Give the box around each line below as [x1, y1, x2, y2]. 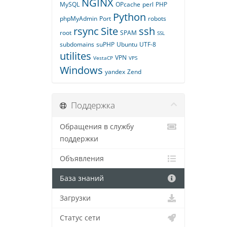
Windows [60, 63, 103, 77]
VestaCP [93, 54, 113, 61]
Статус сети [60, 213, 100, 222]
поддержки [60, 134, 98, 143]
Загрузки [60, 194, 91, 203]
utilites [60, 49, 91, 63]
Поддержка [67, 99, 115, 111]
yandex [105, 67, 125, 76]
